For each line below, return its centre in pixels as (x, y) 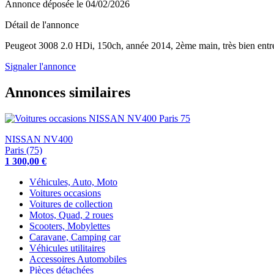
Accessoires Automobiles (78, 259)
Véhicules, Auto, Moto (73, 182)
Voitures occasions (65, 193)
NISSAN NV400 (39, 139)
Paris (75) (24, 150)
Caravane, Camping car (75, 237)
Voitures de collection (71, 204)
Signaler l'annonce (40, 66)
